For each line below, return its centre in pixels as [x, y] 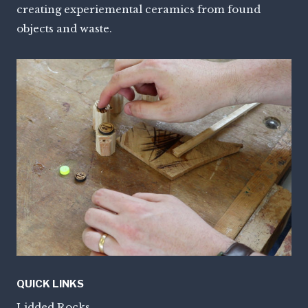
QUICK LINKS [50, 284]
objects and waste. [64, 29]
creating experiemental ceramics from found [139, 9]
